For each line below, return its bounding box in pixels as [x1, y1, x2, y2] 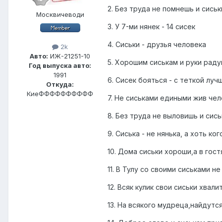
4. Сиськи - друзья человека [108, 40, 206, 49]
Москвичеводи [36, 10, 84, 19]
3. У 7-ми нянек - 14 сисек [108, 22, 195, 31]
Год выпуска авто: [29, 61, 91, 70]
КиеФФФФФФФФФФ [27, 90, 93, 98]
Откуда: [46, 80, 74, 89]
